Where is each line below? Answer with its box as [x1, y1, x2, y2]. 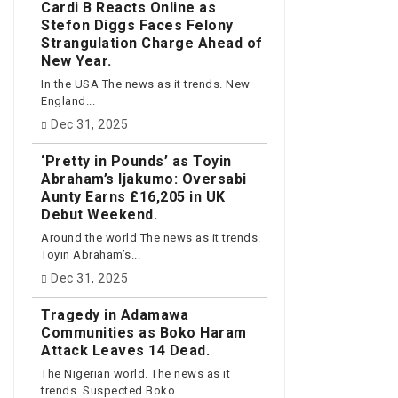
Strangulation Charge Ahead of [41, 34, 263, 52]
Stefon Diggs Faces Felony [41, 16, 234, 34]
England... [41, 94, 95, 108]
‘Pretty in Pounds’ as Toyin [41, 152, 232, 170]
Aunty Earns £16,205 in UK [41, 187, 226, 205]
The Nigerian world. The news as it [41, 367, 230, 381]
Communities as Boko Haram [41, 323, 247, 341]
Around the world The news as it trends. [41, 231, 261, 245]
